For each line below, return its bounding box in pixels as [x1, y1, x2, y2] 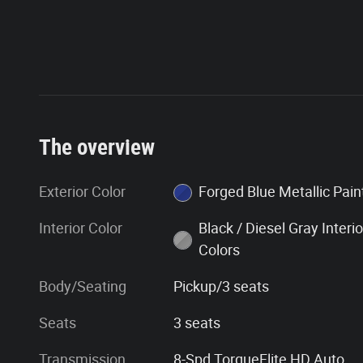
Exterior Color [39, 182, 126, 200]
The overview [39, 134, 155, 160]
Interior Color [39, 219, 122, 237]
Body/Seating [39, 277, 126, 295]
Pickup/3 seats [173, 277, 270, 295]
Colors [198, 241, 240, 258]
